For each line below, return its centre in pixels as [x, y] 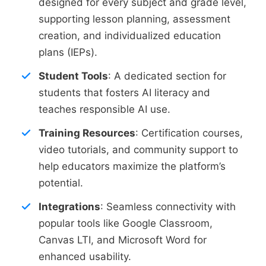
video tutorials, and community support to [138, 149]
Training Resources [87, 133]
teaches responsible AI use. [104, 109]
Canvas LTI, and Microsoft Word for [123, 240]
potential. [61, 183]
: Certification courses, [189, 133]
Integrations [69, 206]
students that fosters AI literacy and [124, 92]
